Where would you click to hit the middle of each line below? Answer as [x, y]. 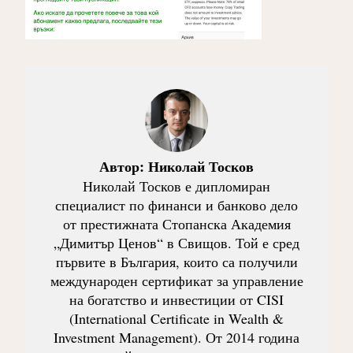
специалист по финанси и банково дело [176, 205]
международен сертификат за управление [176, 281]
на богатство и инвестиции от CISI [176, 300]
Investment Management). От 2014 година [176, 338]
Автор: [124, 167]
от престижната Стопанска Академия [176, 224]
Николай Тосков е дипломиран [176, 186]
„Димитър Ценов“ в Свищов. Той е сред [176, 243]
